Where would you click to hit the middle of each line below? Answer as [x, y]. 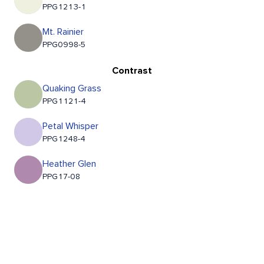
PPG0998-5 [64, 45]
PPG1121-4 [64, 102]
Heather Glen [69, 164]
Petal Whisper [70, 126]
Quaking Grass [72, 89]
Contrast [132, 71]
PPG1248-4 [64, 139]
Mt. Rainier [63, 32]
